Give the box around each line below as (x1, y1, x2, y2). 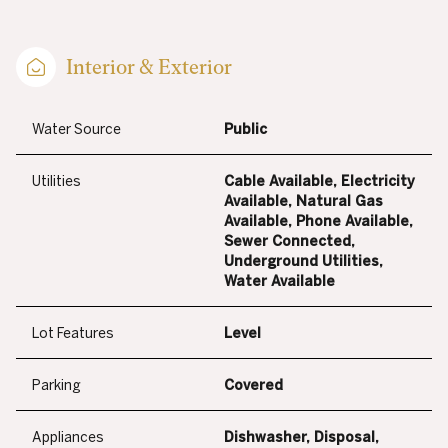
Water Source (32, 121, 121, 138)
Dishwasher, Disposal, (224, 429, 379, 446)
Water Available (224, 273, 335, 290)
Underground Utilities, (224, 253, 383, 270)
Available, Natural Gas (224, 193, 383, 210)
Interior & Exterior (66, 54, 232, 81)
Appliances (32, 429, 104, 446)
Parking (32, 377, 81, 394)
